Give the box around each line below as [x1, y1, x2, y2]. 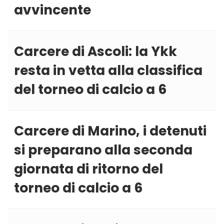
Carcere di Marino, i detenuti [14, 121, 206, 140]
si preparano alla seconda [14, 140, 192, 159]
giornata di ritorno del [14, 159, 163, 178]
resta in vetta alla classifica [14, 61, 202, 80]
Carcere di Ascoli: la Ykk [14, 42, 177, 61]
